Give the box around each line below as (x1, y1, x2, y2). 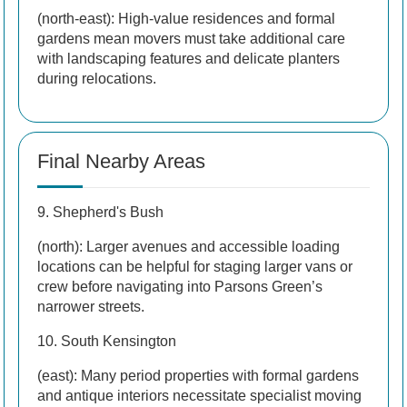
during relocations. (37, 70, 156, 86)
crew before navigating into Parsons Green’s (37, 278, 323, 294)
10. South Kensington (37, 333, 176, 349)
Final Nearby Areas (37, 149, 205, 173)
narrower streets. (37, 298, 144, 314)
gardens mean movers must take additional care (37, 30, 345, 46)
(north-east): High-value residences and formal (37, 10, 335, 26)
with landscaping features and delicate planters (37, 50, 340, 66)
